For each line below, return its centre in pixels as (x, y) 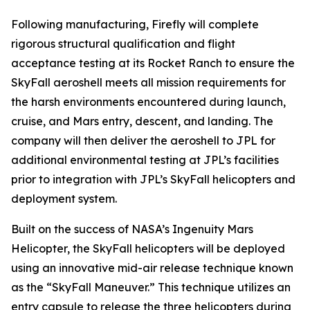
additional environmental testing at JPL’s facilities (145, 160)
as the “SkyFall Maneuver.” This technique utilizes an (151, 287)
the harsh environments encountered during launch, (148, 102)
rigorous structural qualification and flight (123, 44)
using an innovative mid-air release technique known (152, 268)
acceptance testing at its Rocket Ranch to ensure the (153, 63)
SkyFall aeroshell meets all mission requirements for (148, 82)
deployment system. (64, 199)
